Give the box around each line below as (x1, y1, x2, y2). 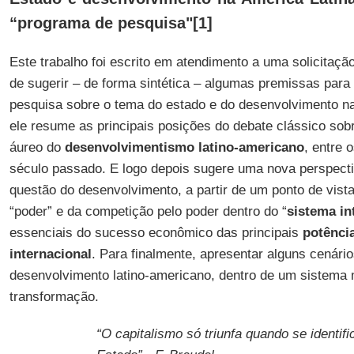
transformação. (9, 289, 103, 304)
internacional (9, 247, 92, 262)
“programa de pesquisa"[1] (9, 14, 213, 32)
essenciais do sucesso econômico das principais (9, 225, 303, 240)
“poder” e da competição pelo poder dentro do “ (9, 204, 287, 219)
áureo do (9, 140, 65, 155)
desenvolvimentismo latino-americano (64, 140, 304, 155)
